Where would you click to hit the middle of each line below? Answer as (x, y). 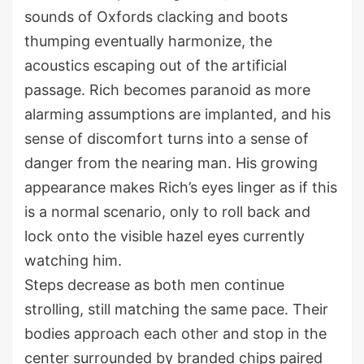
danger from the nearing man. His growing (171, 163)
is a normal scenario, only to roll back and (167, 212)
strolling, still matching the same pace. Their (176, 310)
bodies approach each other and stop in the (175, 334)
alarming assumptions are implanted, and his (178, 115)
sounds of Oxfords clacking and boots (156, 17)
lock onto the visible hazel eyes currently (165, 236)
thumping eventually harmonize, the (148, 41)
